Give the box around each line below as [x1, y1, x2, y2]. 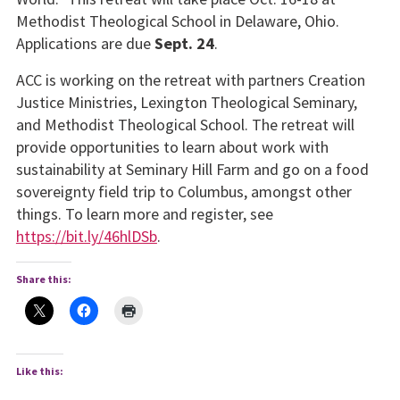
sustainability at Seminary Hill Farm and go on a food [15, 158, 369, 179]
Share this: [15, 272, 71, 287]
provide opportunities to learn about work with [15, 136, 329, 157]
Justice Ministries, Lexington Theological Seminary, [15, 91, 357, 112]
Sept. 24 [154, 32, 214, 54]
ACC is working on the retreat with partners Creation [15, 69, 365, 90]
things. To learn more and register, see [15, 203, 273, 224]
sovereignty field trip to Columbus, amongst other [15, 180, 352, 202]
